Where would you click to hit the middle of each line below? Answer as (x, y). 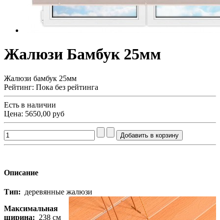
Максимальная (31, 209)
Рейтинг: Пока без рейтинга (51, 87)
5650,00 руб (45, 113)
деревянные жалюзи (56, 192)
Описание (21, 173)
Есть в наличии (30, 105)
